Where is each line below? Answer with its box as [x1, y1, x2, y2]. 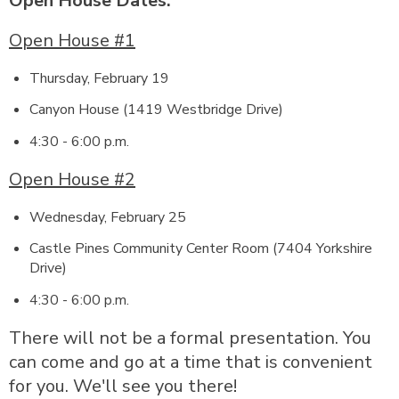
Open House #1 [9, 28, 135, 53]
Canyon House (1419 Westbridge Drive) [28, 100, 283, 119]
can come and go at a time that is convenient [9, 349, 372, 374]
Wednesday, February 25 [28, 207, 186, 227]
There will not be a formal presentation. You [9, 325, 371, 350]
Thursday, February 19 [28, 68, 169, 88]
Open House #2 [9, 167, 135, 191]
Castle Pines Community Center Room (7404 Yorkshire [28, 239, 372, 258]
